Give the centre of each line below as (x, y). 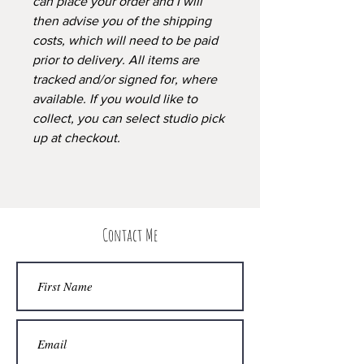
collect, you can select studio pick (128, 118)
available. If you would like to (115, 99)
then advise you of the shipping (122, 21)
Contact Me (130, 235)
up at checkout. (76, 138)
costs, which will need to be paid (125, 40)
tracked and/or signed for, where (125, 79)
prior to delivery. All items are (116, 60)
